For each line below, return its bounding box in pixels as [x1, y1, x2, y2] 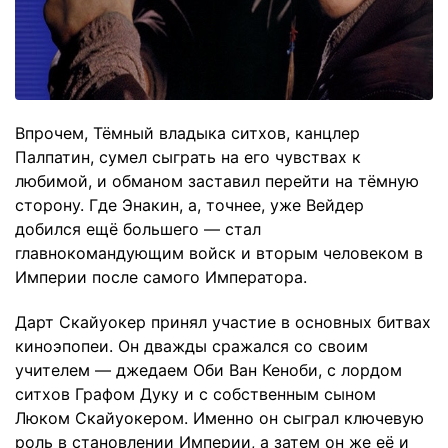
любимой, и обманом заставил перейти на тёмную [15, 171, 419, 192]
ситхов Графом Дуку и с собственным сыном [15, 383, 376, 404]
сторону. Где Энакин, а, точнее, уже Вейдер [15, 195, 364, 216]
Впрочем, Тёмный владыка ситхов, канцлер [15, 123, 360, 144]
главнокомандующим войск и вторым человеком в [15, 243, 423, 264]
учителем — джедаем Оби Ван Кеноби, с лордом [15, 359, 402, 380]
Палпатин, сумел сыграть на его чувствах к [15, 147, 361, 168]
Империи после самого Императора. [15, 267, 307, 288]
